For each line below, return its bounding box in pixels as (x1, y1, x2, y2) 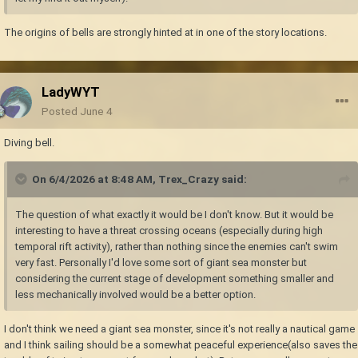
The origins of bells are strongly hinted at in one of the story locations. (4, 26, 329, 39)
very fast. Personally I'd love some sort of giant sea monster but (15, 257, 307, 269)
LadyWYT (42, 84, 100, 101)
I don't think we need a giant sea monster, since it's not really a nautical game (4, 323, 355, 336)
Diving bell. (4, 137, 54, 149)
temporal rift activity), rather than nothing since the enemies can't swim (15, 241, 338, 253)
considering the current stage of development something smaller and (15, 272, 334, 285)
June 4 (80, 105, 113, 118)
